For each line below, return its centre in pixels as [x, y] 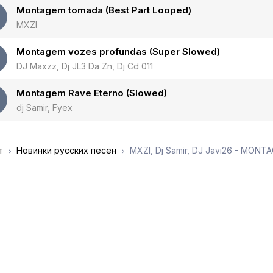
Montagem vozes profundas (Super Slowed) [118, 51]
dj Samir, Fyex [44, 108]
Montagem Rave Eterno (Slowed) [92, 93]
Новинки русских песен [66, 150]
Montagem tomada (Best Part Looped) [104, 10]
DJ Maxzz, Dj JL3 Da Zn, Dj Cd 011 [85, 66]
